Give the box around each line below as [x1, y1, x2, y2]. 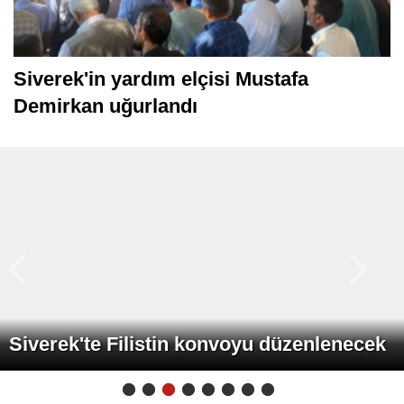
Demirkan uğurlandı [14, 133, 197, 157]
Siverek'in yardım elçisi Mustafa [14, 106, 308, 130]
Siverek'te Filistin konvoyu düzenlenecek [9, 372, 386, 395]
